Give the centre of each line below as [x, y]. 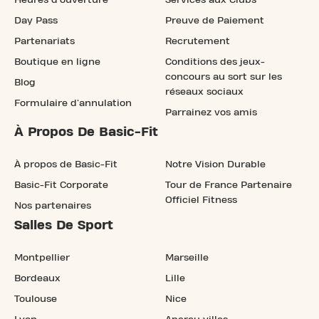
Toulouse [36, 299]
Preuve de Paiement [215, 20]
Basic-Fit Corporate [61, 185]
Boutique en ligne [57, 62]
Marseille [187, 257]
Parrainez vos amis [211, 112]
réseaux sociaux [204, 91]
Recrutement [198, 41]
